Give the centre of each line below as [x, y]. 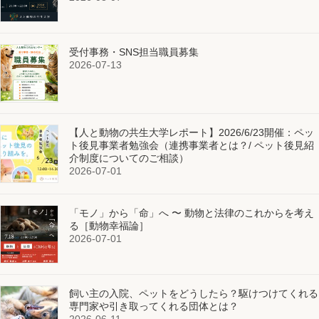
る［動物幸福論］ [109, 225]
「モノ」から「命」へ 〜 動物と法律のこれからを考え [192, 213]
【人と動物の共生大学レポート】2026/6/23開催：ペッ [192, 132]
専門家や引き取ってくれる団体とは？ [154, 306]
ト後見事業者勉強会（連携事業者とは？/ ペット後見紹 [192, 145]
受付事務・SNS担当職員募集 [134, 52]
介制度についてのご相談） [129, 158]
